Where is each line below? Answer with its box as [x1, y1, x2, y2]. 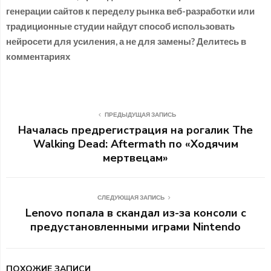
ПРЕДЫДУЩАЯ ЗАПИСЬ [105, 110, 176, 118]
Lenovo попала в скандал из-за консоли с [25, 205, 246, 220]
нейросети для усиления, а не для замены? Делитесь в [6, 35, 246, 47]
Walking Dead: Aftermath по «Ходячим [33, 136, 238, 151]
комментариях [6, 50, 70, 62]
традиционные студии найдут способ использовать [6, 20, 235, 31]
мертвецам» [103, 150, 168, 165]
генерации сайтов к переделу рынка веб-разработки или [6, 5, 255, 16]
